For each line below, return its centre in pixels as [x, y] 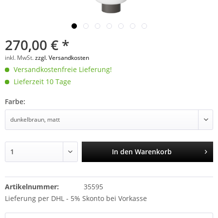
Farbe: [15, 101]
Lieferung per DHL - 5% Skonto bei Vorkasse [76, 198]
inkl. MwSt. [20, 58]
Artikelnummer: [32, 187]
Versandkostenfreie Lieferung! [62, 69]
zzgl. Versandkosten [62, 58]
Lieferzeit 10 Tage [41, 82]
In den [122, 152]
